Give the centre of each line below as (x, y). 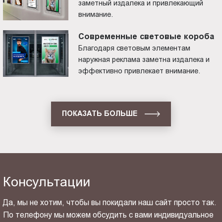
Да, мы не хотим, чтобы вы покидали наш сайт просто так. (110, 203)
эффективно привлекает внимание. (139, 71)
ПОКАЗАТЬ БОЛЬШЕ (100, 114)
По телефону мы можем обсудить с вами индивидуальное (109, 215)
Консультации (47, 182)
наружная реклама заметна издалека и (144, 60)
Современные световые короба (146, 36)
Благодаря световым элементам (135, 48)
